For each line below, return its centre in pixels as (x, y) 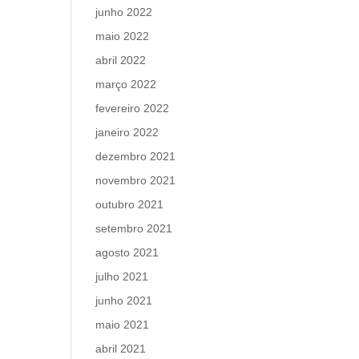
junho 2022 (124, 12)
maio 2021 (123, 325)
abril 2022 (121, 60)
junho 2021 (124, 301)
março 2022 (126, 84)
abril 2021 (121, 349)
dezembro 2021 (136, 156)
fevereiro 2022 (133, 108)
